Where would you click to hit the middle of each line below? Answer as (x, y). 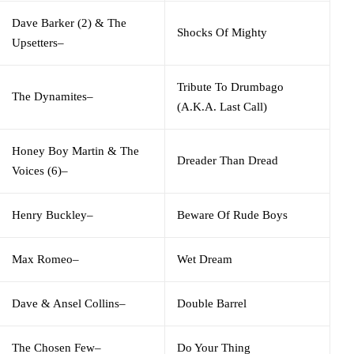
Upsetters (35, 42)
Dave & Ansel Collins (66, 303)
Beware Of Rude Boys (232, 215)
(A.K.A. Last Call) (222, 106)
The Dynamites (49, 96)
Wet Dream (205, 259)
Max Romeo (42, 259)
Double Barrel (212, 303)
